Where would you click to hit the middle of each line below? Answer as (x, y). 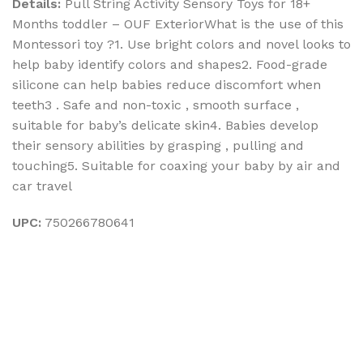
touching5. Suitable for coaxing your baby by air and (176, 165)
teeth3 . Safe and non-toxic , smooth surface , (156, 105)
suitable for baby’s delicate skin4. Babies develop (165, 125)
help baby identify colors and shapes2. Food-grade (170, 64)
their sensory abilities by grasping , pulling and (158, 145)
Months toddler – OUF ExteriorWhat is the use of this (178, 23)
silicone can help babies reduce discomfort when (167, 84)
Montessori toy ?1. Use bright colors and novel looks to (181, 44)
